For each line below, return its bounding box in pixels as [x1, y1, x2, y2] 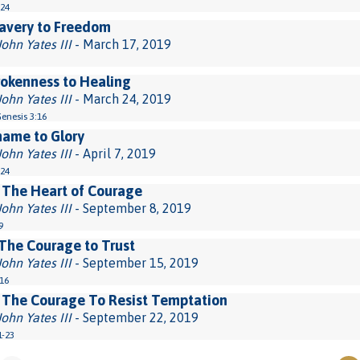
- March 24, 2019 [72, 92, 171, 106]
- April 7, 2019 [72, 146, 156, 161]
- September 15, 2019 [72, 256, 198, 270]
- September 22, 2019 [72, 310, 198, 325]
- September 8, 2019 [72, 201, 191, 215]
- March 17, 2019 [72, 37, 171, 51]
